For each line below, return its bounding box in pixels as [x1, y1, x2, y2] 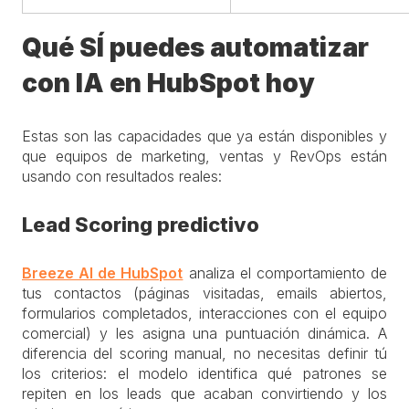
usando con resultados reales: [22, 167, 222, 185]
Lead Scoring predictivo [22, 213, 259, 236]
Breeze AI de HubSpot [22, 264, 184, 282]
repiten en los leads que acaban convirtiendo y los [22, 384, 387, 403]
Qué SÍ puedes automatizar [22, 32, 369, 63]
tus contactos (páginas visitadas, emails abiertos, [22, 284, 387, 302]
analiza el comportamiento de [183, 264, 388, 282]
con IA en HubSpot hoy [22, 68, 315, 99]
